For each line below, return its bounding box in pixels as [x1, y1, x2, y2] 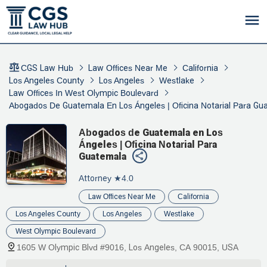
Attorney [79, 173, 111, 183]
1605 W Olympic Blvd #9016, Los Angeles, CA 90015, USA [17, 242, 238, 252]
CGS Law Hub [21, 63, 73, 73]
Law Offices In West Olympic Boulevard [9, 88, 159, 98]
